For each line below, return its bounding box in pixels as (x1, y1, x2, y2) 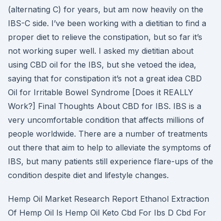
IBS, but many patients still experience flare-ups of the (8, 156, 213, 166)
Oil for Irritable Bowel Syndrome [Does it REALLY (8, 87, 193, 97)
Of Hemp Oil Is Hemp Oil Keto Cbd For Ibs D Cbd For (8, 208, 206, 218)
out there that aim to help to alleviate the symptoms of (8, 143, 211, 152)
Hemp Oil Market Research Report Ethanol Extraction (8, 194, 209, 204)
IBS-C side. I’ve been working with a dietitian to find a (8, 18, 206, 28)
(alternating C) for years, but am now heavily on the (8, 4, 203, 14)
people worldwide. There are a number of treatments (8, 129, 208, 139)
